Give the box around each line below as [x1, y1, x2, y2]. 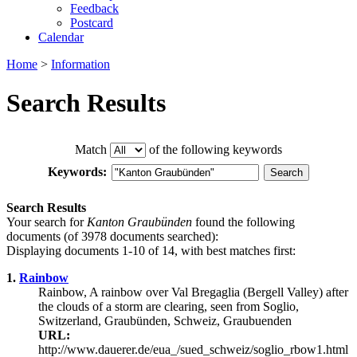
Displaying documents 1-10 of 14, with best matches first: [6, 243, 296, 257]
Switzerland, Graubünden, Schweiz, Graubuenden [38, 313, 292, 328]
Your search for [6, 214, 87, 229]
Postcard [70, 16, 113, 29]
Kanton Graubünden [87, 214, 192, 229]
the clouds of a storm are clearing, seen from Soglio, [38, 299, 299, 313]
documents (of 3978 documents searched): [6, 229, 218, 243]
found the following [192, 214, 295, 229]
